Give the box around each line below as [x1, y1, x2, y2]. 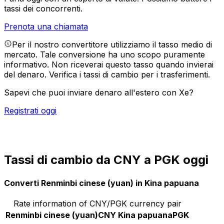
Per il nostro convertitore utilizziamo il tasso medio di [12, 39, 212, 50]
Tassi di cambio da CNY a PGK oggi [4, 152, 208, 167]
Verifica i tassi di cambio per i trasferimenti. [49, 69, 210, 80]
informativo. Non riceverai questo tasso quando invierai [4, 59, 213, 70]
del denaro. [4, 69, 49, 80]
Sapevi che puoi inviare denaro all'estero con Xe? [4, 87, 193, 98]
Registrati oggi [4, 105, 56, 116]
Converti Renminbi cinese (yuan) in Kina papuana [4, 177, 199, 188]
